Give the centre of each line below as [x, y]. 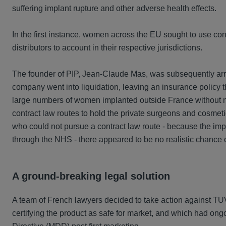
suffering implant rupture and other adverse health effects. [114, 9]
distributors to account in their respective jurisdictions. [107, 48]
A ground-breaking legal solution [91, 176]
